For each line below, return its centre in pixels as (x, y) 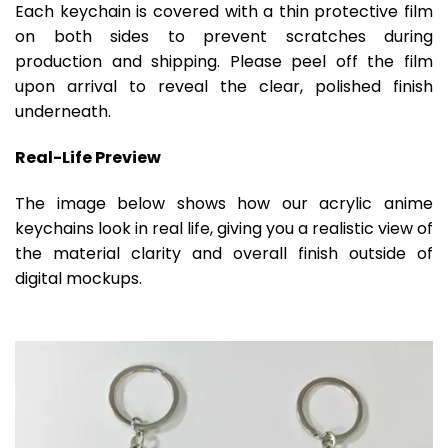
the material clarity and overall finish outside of (224, 253)
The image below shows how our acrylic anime (224, 203)
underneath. (63, 111)
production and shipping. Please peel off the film (224, 61)
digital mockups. (78, 278)
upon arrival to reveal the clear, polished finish (224, 86)
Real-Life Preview (88, 157)
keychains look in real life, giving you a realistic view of (224, 228)
